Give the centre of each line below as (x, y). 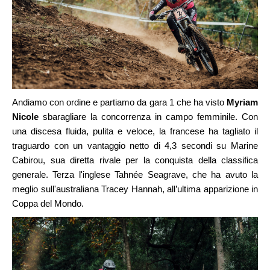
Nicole (25, 117)
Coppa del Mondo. (48, 204)
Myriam (243, 102)
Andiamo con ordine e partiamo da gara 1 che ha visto (118, 102)
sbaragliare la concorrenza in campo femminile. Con (148, 117)
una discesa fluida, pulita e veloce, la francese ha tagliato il (135, 131)
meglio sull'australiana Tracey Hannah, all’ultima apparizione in (135, 189)
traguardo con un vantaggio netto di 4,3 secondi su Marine (135, 146)
